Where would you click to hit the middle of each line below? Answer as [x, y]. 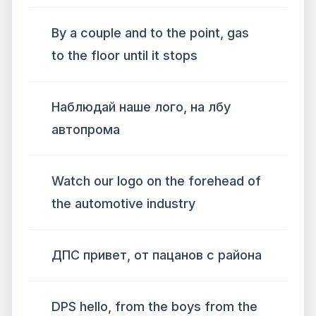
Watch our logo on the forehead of [156, 181]
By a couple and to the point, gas [150, 33]
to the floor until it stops [124, 55]
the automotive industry [123, 203]
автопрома [86, 129]
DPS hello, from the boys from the [154, 306]
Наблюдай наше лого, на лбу [141, 107]
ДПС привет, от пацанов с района [157, 255]
